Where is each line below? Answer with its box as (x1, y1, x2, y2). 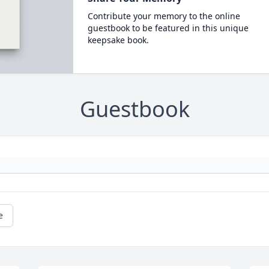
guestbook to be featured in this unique (87, 22, 249, 34)
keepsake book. (87, 34, 149, 46)
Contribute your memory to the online (87, 10, 240, 22)
